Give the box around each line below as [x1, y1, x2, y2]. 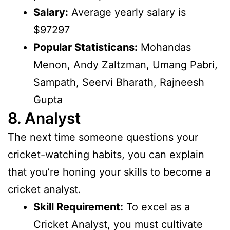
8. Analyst [8, 109, 81, 128]
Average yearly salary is [68, 6, 186, 19]
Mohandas [138, 41, 191, 54]
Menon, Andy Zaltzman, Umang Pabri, [33, 59, 218, 71]
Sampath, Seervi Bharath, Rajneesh [33, 76, 204, 89]
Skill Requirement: [33, 201, 123, 214]
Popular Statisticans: [33, 41, 138, 54]
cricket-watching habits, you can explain [8, 148, 204, 161]
